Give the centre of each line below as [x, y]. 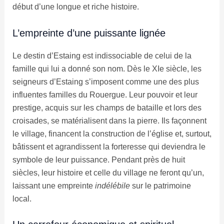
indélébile [112, 185]
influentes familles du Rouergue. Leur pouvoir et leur [105, 94]
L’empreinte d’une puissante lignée [89, 33]
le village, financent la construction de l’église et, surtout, [112, 133]
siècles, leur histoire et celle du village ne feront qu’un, [108, 172]
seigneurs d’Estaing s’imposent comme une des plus [105, 81]
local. [22, 198]
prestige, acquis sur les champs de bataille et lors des [107, 107]
